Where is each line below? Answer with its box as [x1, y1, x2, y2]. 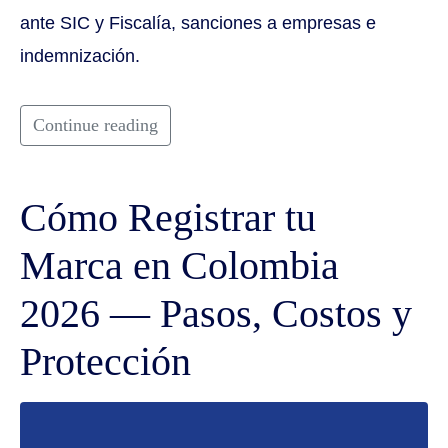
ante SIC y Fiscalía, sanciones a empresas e [20, 12, 376, 33]
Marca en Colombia [20, 242, 339, 288]
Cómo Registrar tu [20, 194, 316, 240]
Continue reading [33, 114, 158, 135]
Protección [20, 338, 191, 384]
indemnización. [20, 45, 140, 66]
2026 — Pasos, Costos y [20, 290, 412, 336]
